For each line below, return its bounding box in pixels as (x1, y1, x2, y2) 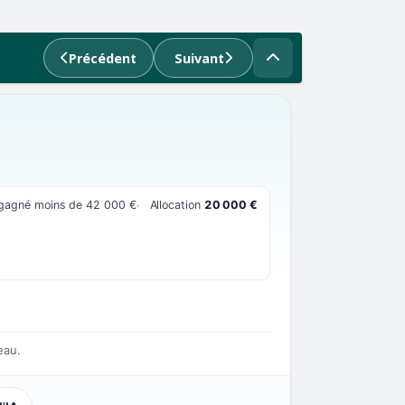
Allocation (149, 198, 204, 212)
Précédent (69, 49, 137, 67)
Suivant (174, 49, 224, 67)
